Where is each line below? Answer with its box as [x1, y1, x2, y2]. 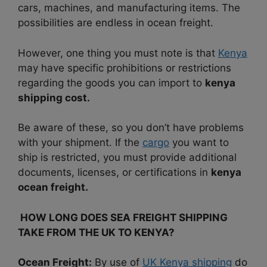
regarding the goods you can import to [18, 76, 205, 89]
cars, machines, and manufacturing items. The [18, 2, 240, 14]
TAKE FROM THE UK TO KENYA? [18, 226, 175, 238]
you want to [169, 136, 229, 149]
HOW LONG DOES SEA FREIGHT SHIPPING [18, 211, 228, 223]
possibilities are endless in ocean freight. [18, 17, 213, 29]
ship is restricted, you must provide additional [18, 151, 237, 164]
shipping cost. [18, 91, 90, 104]
